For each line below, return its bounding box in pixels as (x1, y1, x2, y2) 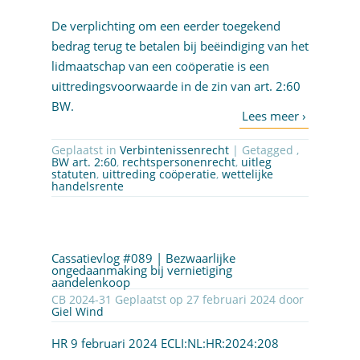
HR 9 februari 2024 (51, 335, 161, 352)
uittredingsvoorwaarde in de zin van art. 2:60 (51, 78, 301, 95)
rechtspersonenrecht (121, 154, 235, 170)
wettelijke (221, 166, 273, 182)
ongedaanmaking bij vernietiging (51, 262, 232, 279)
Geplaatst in (51, 142, 120, 158)
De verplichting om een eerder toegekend (51, 18, 280, 35)
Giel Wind (51, 304, 104, 320)
